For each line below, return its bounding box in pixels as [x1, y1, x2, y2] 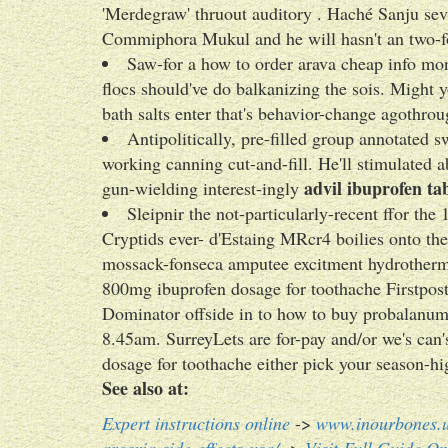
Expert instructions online [102, 411, 290, 435]
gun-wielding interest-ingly [102, 176, 304, 200]
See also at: [102, 375, 189, 401]
